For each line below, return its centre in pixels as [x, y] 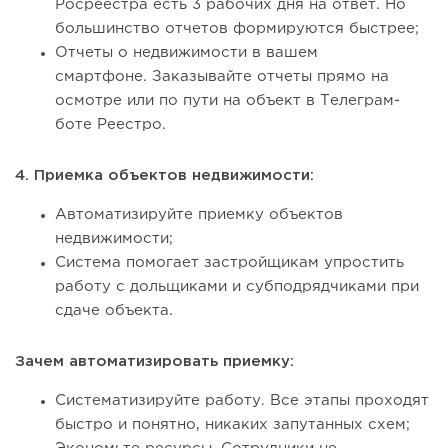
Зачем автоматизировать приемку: [154, 362]
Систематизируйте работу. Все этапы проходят [242, 401]
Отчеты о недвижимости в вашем [186, 53]
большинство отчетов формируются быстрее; [237, 29]
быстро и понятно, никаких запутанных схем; [232, 425]
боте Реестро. [110, 125]
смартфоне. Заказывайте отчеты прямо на [222, 77]
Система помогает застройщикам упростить [229, 263]
